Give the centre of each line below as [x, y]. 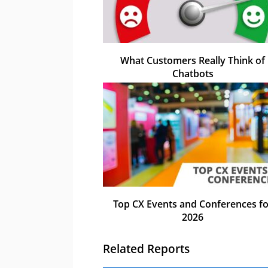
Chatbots [193, 74]
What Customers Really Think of [193, 61]
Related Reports [146, 248]
